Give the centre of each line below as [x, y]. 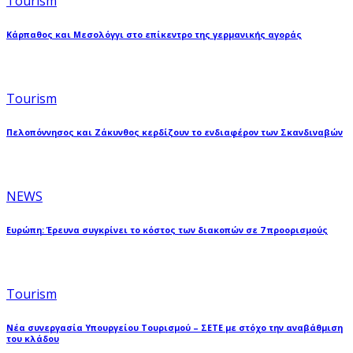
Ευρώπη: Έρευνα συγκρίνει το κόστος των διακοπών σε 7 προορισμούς [167, 230]
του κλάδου [33, 338]
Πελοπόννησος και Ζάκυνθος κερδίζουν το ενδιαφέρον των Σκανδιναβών [175, 132]
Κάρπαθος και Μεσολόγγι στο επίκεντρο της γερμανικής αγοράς [154, 34]
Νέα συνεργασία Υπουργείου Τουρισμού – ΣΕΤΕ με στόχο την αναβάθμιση [175, 327]
